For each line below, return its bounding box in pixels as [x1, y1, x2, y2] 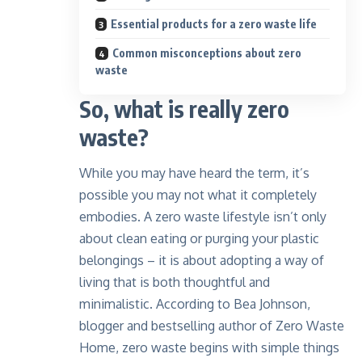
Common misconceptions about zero [112, 46, 301, 61]
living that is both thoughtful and [79, 274, 270, 291]
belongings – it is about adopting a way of [79, 252, 324, 269]
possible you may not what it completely [79, 187, 317, 204]
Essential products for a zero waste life [111, 17, 317, 32]
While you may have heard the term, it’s [79, 165, 309, 182]
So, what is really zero [79, 95, 289, 124]
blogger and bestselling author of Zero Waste [79, 318, 344, 335]
